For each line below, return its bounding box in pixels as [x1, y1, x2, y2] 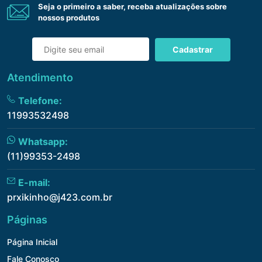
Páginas [7, 213, 47, 226]
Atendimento [7, 71, 73, 84]
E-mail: [18, 176, 50, 188]
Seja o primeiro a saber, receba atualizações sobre [38, 2, 227, 12]
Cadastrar [172, 44, 213, 54]
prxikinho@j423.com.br [7, 191, 112, 203]
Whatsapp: [18, 135, 68, 147]
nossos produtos [38, 13, 99, 23]
